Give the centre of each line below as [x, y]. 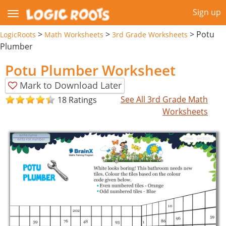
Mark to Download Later [71, 85]
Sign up [207, 12]
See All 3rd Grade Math [164, 99]
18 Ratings [77, 100]
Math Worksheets [74, 34]
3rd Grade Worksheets [150, 34]
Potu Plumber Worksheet [90, 70]
